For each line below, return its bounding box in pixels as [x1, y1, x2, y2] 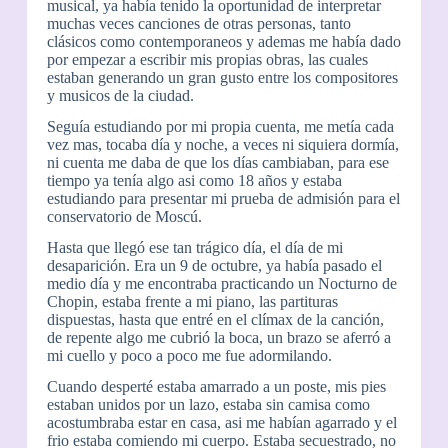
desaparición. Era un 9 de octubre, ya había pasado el [46, 256, 382, 274]
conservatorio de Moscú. [46, 208, 202, 226]
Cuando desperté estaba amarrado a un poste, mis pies [46, 377, 386, 395]
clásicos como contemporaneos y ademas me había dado [46, 33, 401, 51]
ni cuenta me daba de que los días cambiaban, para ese [46, 154, 389, 172]
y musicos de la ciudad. [46, 87, 194, 105]
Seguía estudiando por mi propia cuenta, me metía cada [46, 118, 394, 136]
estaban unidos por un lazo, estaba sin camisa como [46, 395, 370, 413]
